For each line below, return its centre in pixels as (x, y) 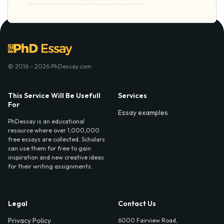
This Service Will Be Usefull (54, 96)
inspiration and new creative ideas (56, 157)
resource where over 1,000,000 (54, 130)
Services (132, 96)
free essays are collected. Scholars (56, 139)
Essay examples (143, 113)
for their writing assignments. (50, 166)
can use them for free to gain (49, 148)
